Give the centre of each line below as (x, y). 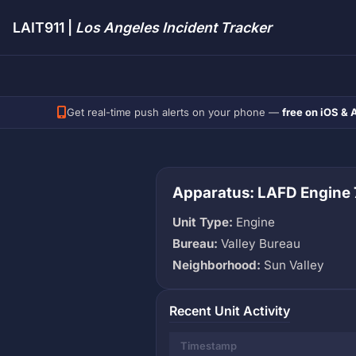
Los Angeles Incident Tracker (174, 27)
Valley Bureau (259, 243)
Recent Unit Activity (230, 310)
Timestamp (209, 345)
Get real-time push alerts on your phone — (174, 112)
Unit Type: (203, 222)
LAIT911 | (44, 27)
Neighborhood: (217, 265)
